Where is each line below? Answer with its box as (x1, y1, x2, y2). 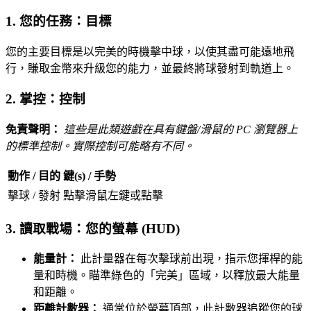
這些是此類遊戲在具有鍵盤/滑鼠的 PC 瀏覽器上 (64, 123, 298, 135)
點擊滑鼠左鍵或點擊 (63, 189, 163, 201)
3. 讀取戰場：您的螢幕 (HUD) (6, 221, 180, 236)
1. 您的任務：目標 (6, 13, 112, 28)
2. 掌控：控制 (6, 92, 85, 107)
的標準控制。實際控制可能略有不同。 (6, 140, 194, 152)
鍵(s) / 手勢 (63, 169, 116, 182)
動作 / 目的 (8, 169, 60, 182)
